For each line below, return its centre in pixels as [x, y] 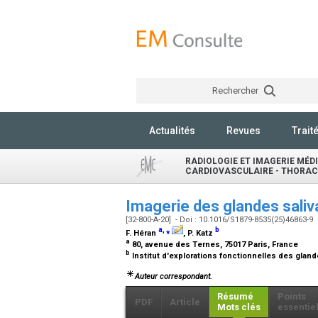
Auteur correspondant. [174, 276]
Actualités [172, 131]
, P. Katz [199, 233]
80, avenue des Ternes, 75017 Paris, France [215, 244]
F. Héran [142, 233]
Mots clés [239, 307]
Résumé [235, 296]
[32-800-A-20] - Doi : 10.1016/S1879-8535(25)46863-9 [220, 220]
